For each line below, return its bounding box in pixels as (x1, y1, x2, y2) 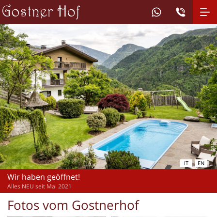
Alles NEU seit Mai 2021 (7, 182, 72, 190)
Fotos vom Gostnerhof (7, 196, 139, 214)
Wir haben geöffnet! (7, 171, 80, 182)
